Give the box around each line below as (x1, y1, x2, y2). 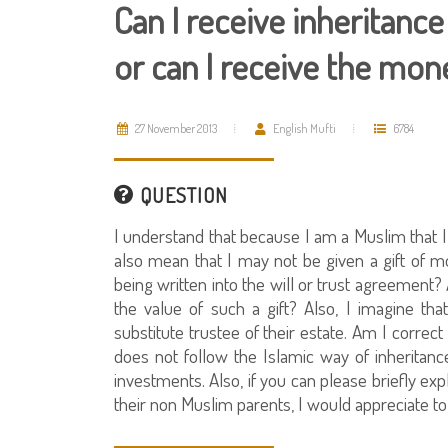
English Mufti (271, 121, 336, 136)
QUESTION (135, 182, 228, 208)
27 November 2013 (133, 121, 217, 136)
